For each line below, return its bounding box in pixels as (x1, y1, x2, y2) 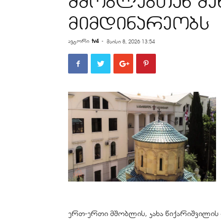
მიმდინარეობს (68, 11, 210, 35)
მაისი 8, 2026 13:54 (107, 38, 155, 45)
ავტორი (68, 37, 89, 44)
